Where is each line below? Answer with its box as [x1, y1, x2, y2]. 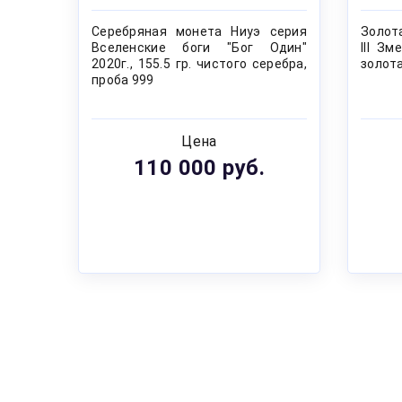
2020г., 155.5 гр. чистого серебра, [92, 57, 307, 72]
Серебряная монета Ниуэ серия [92, 24, 307, 39]
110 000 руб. [133, 155, 266, 181]
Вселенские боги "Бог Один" [92, 40, 307, 56]
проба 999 [92, 73, 154, 88]
